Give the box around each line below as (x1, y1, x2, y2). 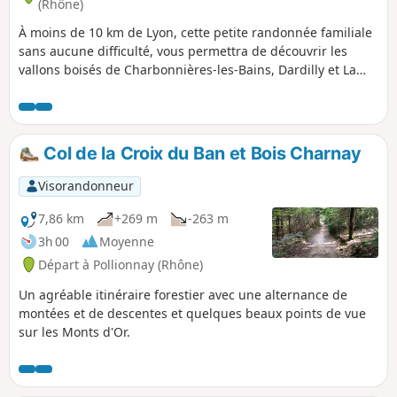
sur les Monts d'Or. (19, 323, 130, 340)
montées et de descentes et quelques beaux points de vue (19, 304, 366, 322)
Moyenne (99, 232, 154, 250)
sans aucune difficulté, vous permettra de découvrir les (19, 42, 347, 59)
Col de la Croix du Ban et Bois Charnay (39, 142, 362, 164)
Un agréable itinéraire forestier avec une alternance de (19, 285, 347, 303)
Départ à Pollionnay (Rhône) (38, 255, 203, 273)
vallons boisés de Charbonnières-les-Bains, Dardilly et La (19, 60, 356, 78)
